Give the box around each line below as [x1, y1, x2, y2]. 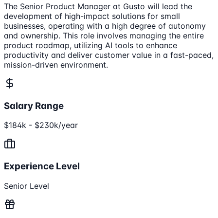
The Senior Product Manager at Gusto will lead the [4, 1, 192, 11]
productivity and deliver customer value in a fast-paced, [4, 50, 214, 60]
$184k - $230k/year [4, 120, 78, 130]
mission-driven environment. [4, 59, 108, 70]
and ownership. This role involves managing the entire [4, 30, 204, 40]
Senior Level [4, 181, 49, 191]
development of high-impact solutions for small [4, 11, 180, 21]
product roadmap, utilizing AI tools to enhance [4, 40, 177, 50]
